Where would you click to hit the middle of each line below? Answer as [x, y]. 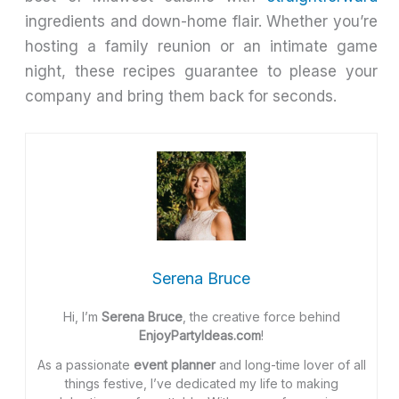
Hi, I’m [82, 317]
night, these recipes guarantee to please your [201, 71]
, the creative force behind [261, 317]
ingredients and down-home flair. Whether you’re [201, 21]
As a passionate [85, 365]
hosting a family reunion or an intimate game [201, 46]
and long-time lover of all [290, 365]
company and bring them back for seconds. [181, 96]
